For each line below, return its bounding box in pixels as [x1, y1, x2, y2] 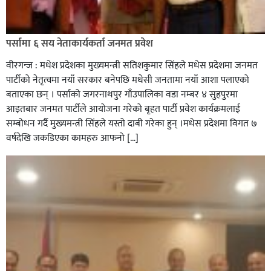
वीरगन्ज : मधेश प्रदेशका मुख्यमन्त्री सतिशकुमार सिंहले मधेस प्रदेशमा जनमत [6, 57, 258, 74]
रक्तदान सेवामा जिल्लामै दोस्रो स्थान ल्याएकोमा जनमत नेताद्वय [11, 10, 252, 29]
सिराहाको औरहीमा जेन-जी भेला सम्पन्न [11, 166, 164, 184]
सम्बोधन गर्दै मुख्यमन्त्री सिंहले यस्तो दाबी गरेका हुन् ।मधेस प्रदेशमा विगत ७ [6, 116, 257, 132]
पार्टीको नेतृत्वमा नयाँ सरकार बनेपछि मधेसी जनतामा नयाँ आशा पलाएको [6, 72, 249, 89]
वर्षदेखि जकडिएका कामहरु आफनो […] [6, 130, 139, 147]
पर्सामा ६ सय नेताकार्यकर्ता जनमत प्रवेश [6, 35, 153, 53]
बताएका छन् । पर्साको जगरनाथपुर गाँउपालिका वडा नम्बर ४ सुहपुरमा [6, 87, 238, 103]
